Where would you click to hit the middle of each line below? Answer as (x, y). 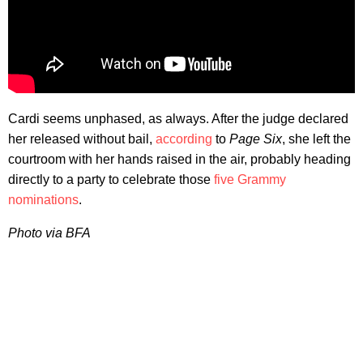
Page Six (256, 139)
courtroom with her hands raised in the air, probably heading (179, 160)
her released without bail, (82, 139)
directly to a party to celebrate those (111, 180)
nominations (43, 200)
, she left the (316, 139)
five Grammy (250, 180)
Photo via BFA (49, 233)
